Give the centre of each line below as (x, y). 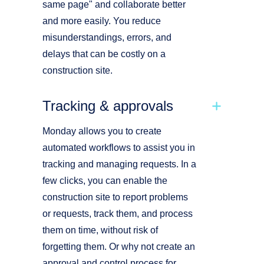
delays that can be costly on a (104, 54)
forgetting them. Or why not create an (119, 247)
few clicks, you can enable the (105, 181)
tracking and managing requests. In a (119, 164)
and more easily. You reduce (102, 21)
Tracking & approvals (108, 106)
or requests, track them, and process (118, 214)
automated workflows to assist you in (119, 148)
